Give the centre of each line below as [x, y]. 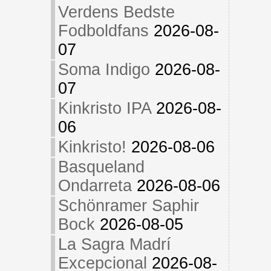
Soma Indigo [104, 70]
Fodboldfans [103, 31]
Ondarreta [95, 186]
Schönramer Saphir [128, 206]
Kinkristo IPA [104, 108]
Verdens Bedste [116, 12]
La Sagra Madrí [114, 244]
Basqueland [101, 167]
